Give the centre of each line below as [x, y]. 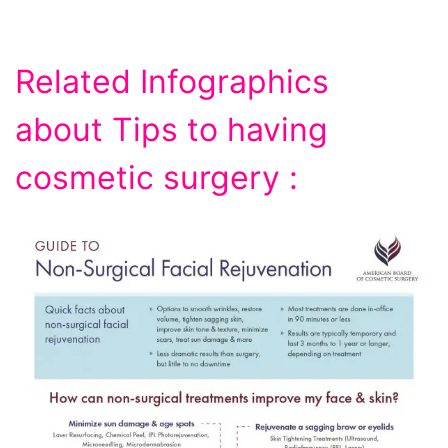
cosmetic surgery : [156, 178]
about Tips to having [171, 130]
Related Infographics [172, 82]
